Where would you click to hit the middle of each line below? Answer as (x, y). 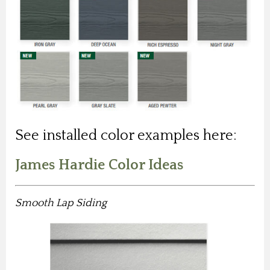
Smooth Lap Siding (61, 203)
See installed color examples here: (126, 135)
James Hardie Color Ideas (99, 165)
